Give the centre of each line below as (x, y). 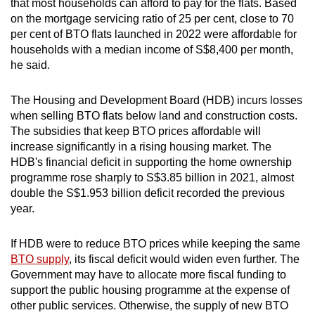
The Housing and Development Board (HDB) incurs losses (156, 101)
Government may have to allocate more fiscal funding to (148, 275)
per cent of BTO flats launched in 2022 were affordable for (154, 34)
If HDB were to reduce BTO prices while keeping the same (155, 244)
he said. (30, 65)
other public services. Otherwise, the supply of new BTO (149, 306)
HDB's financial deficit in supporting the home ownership (151, 162)
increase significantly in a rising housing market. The (141, 147)
